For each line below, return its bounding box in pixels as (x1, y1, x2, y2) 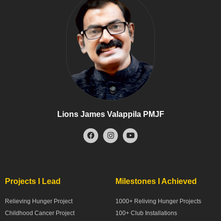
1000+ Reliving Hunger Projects (115, 197, 201, 205)
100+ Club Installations (115, 209, 177, 217)
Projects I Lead (5, 177, 61, 185)
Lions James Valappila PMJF (57, 110, 164, 118)
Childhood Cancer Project (5, 209, 74, 217)
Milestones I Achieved (115, 177, 197, 185)
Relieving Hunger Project (5, 197, 73, 205)
